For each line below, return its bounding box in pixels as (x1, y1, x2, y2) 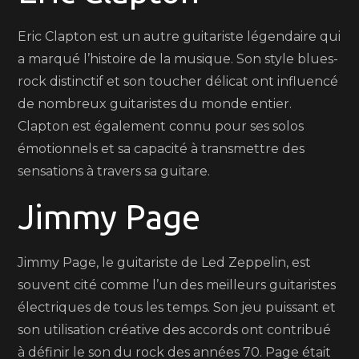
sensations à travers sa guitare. (18, 163, 211, 179)
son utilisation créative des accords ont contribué (18, 322, 332, 337)
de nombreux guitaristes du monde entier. (18, 96, 292, 111)
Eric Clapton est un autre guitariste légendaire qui (18, 29, 341, 44)
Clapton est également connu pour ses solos (18, 119, 305, 134)
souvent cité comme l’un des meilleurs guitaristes (18, 277, 337, 292)
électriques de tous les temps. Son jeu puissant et (18, 300, 337, 315)
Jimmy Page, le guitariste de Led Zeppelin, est (18, 255, 312, 270)
